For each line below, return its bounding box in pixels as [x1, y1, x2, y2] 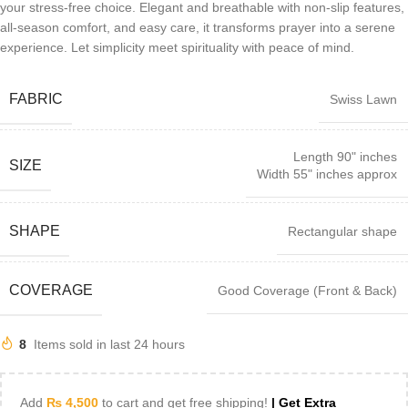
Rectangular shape [288, 224, 397, 239]
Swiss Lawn [330, 92, 397, 107]
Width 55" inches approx [257, 167, 397, 181]
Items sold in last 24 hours [34, 337, 185, 352]
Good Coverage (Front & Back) [218, 283, 397, 298]
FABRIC [9, 91, 63, 107]
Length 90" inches [293, 149, 397, 164]
